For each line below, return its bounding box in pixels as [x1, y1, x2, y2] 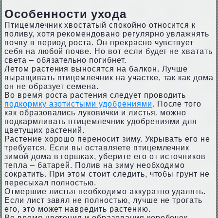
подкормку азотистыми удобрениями [4, 100, 152, 108]
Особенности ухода [4, 7, 127, 20]
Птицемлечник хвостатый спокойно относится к [4, 21, 196, 29]
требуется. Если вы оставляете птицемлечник [4, 144, 190, 152]
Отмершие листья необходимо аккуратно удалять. [4, 187, 206, 196]
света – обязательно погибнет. [4, 56, 127, 64]
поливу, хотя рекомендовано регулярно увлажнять [4, 30, 210, 38]
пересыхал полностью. [4, 179, 97, 187]
